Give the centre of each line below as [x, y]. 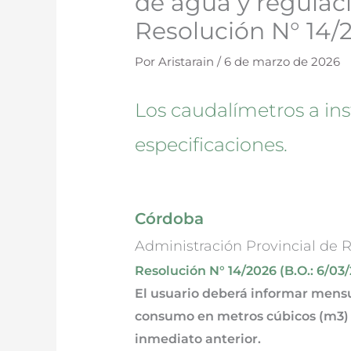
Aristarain [188, 62]
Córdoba [170, 219]
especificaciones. [212, 145]
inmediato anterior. [198, 339]
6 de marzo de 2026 [282, 62]
